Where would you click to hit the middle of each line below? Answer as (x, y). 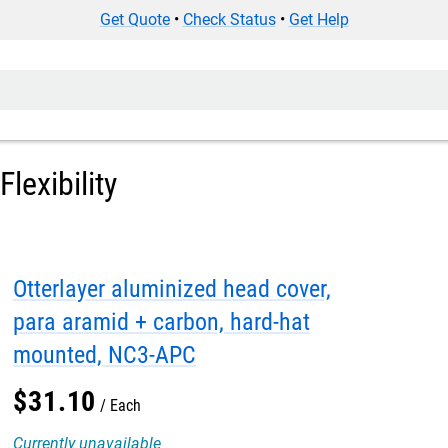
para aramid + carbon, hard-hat (161, 322)
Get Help (318, 19)
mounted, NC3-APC (104, 355)
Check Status (229, 19)
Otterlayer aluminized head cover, (172, 289)
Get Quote (134, 19)
